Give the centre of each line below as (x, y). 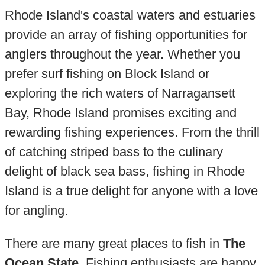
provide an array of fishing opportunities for (126, 35)
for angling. (36, 211)
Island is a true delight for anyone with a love (131, 191)
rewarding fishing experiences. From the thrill (132, 132)
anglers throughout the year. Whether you (122, 54)
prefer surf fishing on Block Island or (107, 74)
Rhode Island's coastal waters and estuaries (130, 15)
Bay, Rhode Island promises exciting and (120, 113)
